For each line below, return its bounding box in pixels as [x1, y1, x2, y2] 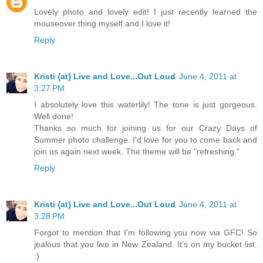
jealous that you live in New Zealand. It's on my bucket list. [34, 240, 257, 249]
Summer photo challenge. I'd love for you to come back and [34, 135, 257, 145]
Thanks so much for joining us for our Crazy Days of [34, 123, 257, 133]
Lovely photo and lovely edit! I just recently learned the [34, 7, 257, 17]
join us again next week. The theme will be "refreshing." [34, 147, 240, 157]
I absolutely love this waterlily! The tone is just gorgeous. [34, 100, 257, 110]
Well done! [34, 112, 73, 122]
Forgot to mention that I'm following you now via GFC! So [34, 228, 257, 238]
